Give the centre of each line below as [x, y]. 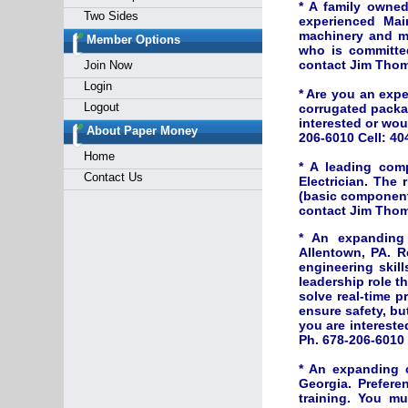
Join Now [107, 65]
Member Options [133, 40]
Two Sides [111, 16]
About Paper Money [142, 131]
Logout [101, 107]
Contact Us [113, 177]
